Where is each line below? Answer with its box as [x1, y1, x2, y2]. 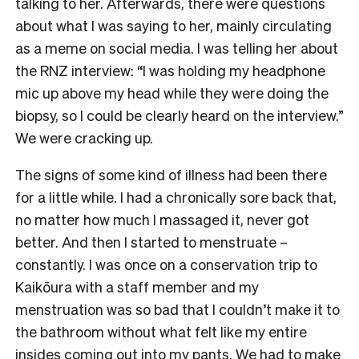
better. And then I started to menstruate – [15, 232, 288, 252]
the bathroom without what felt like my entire [15, 322, 307, 341]
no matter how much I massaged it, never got [15, 210, 309, 229]
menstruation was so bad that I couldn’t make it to [15, 300, 340, 319]
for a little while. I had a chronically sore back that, [15, 188, 337, 207]
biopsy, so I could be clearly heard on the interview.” [15, 106, 344, 125]
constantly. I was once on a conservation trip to [15, 255, 317, 274]
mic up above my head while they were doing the [15, 83, 329, 103]
